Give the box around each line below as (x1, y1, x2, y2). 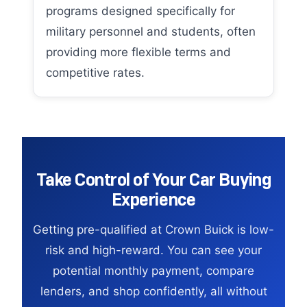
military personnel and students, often (46, 25, 256, 38)
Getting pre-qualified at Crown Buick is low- (33, 223, 274, 236)
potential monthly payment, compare (53, 264, 254, 278)
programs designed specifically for (46, 4, 235, 18)
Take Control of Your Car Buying (36, 169, 271, 191)
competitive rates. (46, 66, 145, 79)
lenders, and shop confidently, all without (40, 284, 267, 298)
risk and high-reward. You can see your (45, 243, 262, 257)
